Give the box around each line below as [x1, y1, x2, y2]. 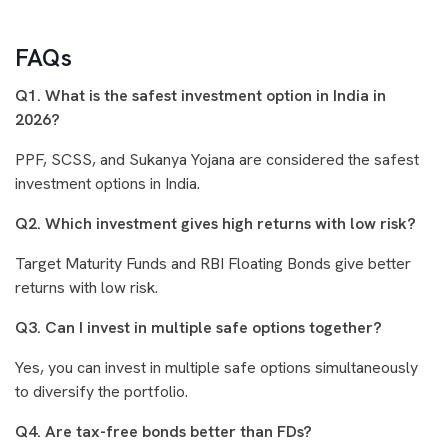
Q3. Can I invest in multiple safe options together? [15, 317, 382, 338]
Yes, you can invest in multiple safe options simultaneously [15, 357, 418, 378]
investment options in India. [15, 173, 200, 194]
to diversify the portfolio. [15, 381, 188, 402]
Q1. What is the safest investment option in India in [15, 85, 386, 106]
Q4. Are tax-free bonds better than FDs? [15, 421, 312, 442]
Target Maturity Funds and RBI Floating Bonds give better [15, 253, 411, 274]
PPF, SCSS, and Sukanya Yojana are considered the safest [15, 149, 419, 170]
